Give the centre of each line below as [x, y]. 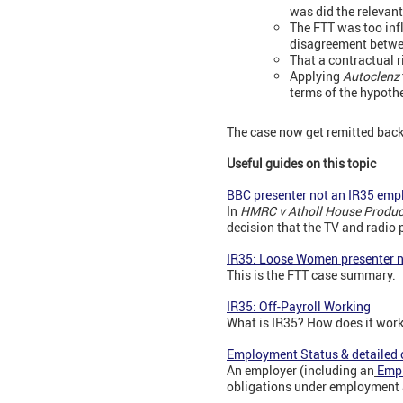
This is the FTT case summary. [311, 275]
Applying [316, 76]
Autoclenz [371, 76]
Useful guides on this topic [301, 164]
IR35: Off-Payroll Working [299, 307]
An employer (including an [300, 371]
